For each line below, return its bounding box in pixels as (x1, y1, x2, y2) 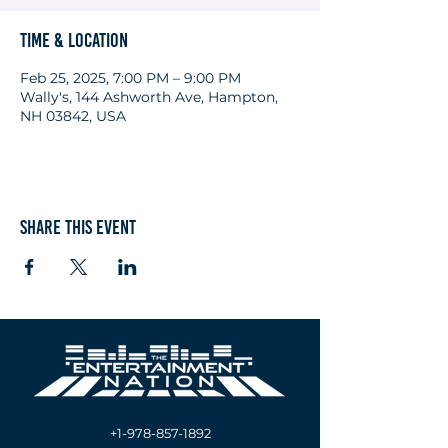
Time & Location (20, 28, 128, 52)
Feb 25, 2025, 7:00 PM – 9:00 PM (20, 69, 241, 87)
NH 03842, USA (20, 107, 126, 125)
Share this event (20, 215, 136, 239)
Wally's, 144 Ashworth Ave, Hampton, (20, 88, 278, 106)
